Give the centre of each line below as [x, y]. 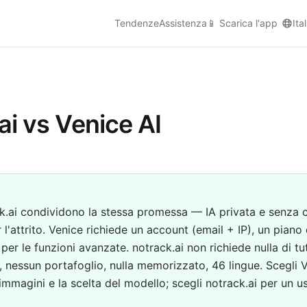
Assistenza [183, 23]
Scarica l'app [247, 23]
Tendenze [137, 23]
